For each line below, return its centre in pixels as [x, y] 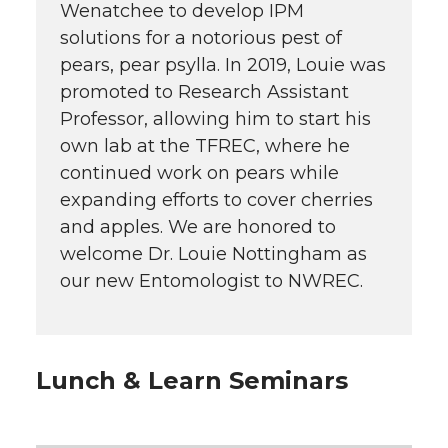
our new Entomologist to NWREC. [211, 281]
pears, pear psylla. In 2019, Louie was [223, 65]
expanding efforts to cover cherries [216, 200]
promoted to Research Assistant [204, 92]
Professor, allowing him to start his [215, 119]
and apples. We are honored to [198, 227]
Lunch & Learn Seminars [192, 381]
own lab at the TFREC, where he [205, 146]
